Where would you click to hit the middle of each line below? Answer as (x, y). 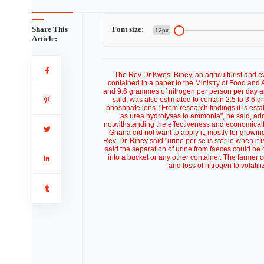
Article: (44, 39)
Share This (49, 29)
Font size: (128, 29)
